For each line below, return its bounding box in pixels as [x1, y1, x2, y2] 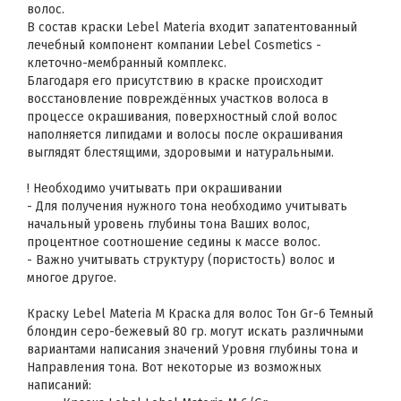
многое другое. [27, 270, 116, 286]
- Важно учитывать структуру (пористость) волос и [27, 252, 335, 268]
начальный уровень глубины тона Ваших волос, [27, 217, 310, 232]
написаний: [27, 378, 91, 393]
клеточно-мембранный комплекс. [27, 55, 230, 71]
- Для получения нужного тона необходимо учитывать [27, 199, 347, 214]
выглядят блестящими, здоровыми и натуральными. [27, 145, 337, 160]
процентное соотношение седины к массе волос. [27, 235, 320, 250]
